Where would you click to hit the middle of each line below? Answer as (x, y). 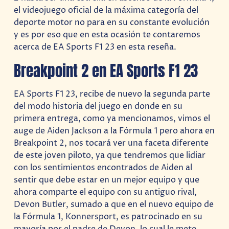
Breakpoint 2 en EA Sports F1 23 (106, 71)
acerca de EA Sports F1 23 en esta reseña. (95, 47)
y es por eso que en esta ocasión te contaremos (107, 35)
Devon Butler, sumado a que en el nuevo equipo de (114, 204)
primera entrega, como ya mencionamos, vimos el (112, 118)
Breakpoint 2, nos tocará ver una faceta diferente (111, 143)
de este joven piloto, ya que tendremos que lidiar (110, 155)
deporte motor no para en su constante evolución (112, 23)
